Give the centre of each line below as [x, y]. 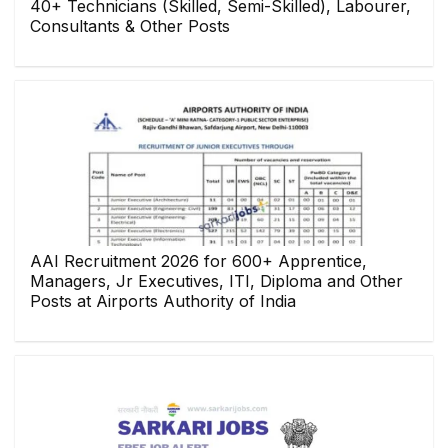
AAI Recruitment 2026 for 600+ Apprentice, [198, 261]
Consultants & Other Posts [130, 26]
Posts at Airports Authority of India [163, 301]
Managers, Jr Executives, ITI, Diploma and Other [216, 281]
